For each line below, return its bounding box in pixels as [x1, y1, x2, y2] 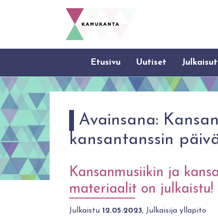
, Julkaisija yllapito [142, 207, 206, 215]
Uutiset [136, 58, 167, 67]
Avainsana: [79, 112, 163, 128]
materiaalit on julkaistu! [69, 182, 213, 196]
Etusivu [91, 58, 121, 67]
